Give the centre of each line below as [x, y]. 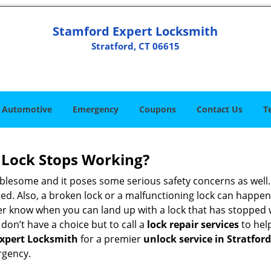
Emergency [96, 109]
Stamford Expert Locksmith [135, 31]
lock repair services [193, 224]
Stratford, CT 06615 [135, 46]
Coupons [158, 109]
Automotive [27, 109]
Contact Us [220, 109]
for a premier [111, 239]
